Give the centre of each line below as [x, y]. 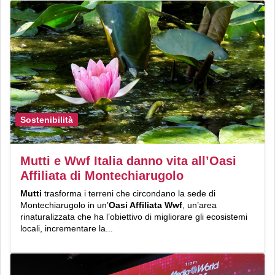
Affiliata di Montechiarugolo [102, 175]
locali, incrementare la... [67, 228]
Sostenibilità [47, 119]
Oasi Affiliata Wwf [145, 205]
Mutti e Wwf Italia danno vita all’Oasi [128, 161]
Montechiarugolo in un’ [64, 205]
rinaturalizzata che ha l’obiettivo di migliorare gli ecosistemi [134, 216]
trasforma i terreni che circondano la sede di [129, 193]
